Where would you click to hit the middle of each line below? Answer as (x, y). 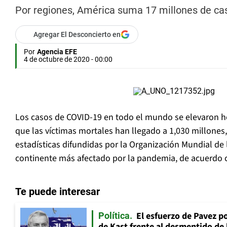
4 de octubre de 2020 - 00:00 (68, 60)
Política (114, 216)
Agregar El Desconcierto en (77, 35)
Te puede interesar (58, 192)
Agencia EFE (57, 52)
